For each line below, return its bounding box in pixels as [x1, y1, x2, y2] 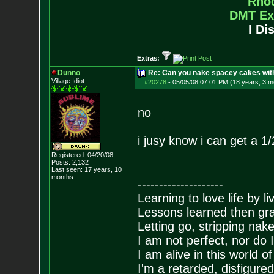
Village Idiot [51, 77, 84, 84]
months [51, 173, 73, 180]
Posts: [51, 158, 70, 166]
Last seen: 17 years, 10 [51, 166, 122, 173]
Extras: [136, 54, 161, 62]
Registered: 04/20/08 [51, 151, 113, 158]
